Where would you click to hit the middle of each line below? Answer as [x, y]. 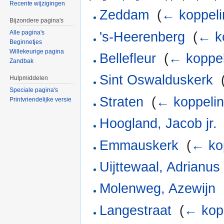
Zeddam [124, 15]
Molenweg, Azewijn [158, 189]
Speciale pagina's [34, 90]
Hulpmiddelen [29, 78]
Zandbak [22, 61]
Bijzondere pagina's [37, 21]
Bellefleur [128, 59]
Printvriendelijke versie [41, 99]
